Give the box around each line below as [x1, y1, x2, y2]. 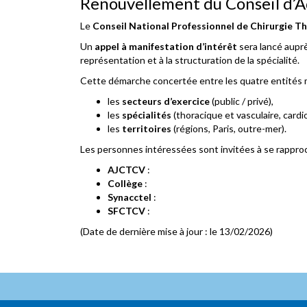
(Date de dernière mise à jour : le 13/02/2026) [80, 225, 273, 237]
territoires [122, 123, 171, 134]
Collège [108, 177, 143, 189]
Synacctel [108, 191, 151, 203]
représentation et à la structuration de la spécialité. [80, 54, 299, 66]
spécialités [122, 109, 171, 121]
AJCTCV [108, 164, 145, 175]
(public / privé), [210, 95, 273, 107]
